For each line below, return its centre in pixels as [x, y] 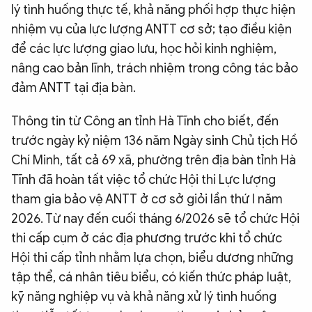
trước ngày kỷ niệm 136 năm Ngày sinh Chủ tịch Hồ [154, 140]
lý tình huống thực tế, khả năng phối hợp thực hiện [153, 9]
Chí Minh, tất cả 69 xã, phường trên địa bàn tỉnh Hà [154, 160]
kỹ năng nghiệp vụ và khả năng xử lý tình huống [144, 296]
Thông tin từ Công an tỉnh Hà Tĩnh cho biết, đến [145, 121]
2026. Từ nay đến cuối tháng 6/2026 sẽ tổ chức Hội [155, 218]
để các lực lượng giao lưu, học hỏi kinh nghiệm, [144, 48]
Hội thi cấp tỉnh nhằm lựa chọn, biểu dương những [152, 257]
